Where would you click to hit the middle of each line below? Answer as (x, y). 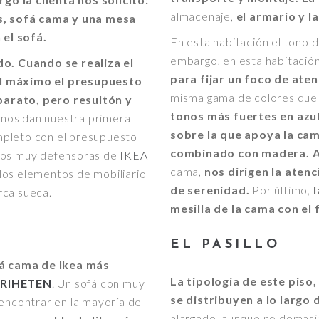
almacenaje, (203, 16)
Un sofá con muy (101, 283)
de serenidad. (210, 189)
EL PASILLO (225, 244)
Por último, (280, 189)
